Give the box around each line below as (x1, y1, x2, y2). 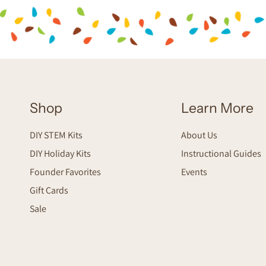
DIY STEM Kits (30, 128, 83, 141)
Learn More (181, 100, 254, 117)
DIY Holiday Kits (30, 147, 91, 160)
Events (181, 165, 208, 178)
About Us (181, 128, 218, 141)
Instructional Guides (181, 147, 262, 160)
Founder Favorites (30, 165, 101, 178)
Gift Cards (30, 183, 68, 197)
